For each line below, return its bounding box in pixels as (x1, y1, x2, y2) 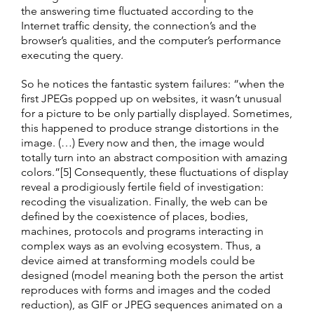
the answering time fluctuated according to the (21, 4, 254, 18)
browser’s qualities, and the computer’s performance (21, 33, 281, 47)
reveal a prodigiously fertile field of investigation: (21, 179, 264, 193)
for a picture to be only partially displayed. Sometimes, (21, 106, 292, 120)
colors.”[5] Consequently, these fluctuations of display (21, 165, 288, 179)
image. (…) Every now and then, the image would (21, 135, 264, 149)
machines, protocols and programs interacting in (21, 224, 264, 238)
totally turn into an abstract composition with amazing (21, 150, 287, 164)
